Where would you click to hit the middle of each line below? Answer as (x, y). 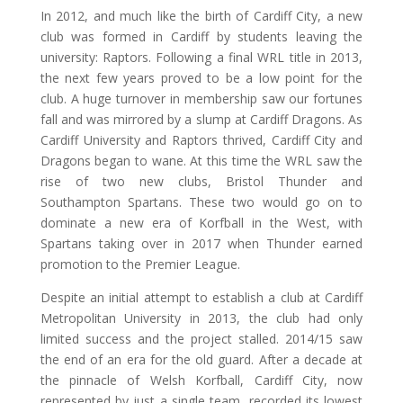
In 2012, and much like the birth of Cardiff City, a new (201, 16)
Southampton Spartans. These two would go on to (201, 202)
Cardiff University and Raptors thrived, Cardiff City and (201, 140)
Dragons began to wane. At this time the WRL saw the (201, 161)
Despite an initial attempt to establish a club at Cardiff (201, 297)
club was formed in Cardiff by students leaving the (201, 36)
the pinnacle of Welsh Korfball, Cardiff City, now (201, 380)
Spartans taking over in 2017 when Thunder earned (201, 243)
